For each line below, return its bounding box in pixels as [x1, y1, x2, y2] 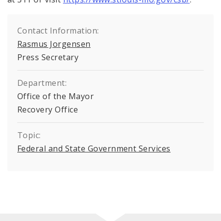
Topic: [17, 129, 41, 141]
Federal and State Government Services [17, 143, 171, 154]
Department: [17, 77, 67, 88]
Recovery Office [17, 104, 78, 115]
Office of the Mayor [17, 90, 94, 102]
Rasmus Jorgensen [17, 38, 91, 49]
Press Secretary [17, 51, 79, 63]
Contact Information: [17, 25, 99, 36]
